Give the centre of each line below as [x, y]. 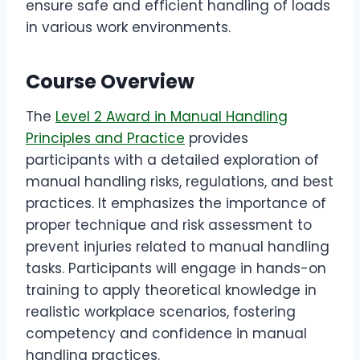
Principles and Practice [105, 139]
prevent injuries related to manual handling [178, 247]
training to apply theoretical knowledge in [171, 290]
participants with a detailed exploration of [172, 160]
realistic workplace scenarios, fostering [161, 312]
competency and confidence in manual [166, 334]
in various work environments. [128, 28]
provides [217, 139]
